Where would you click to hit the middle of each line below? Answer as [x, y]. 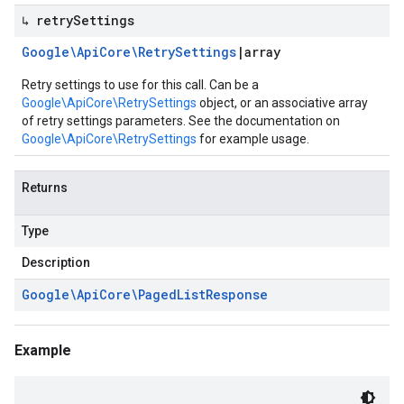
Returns [45, 188]
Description [56, 262]
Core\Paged [138, 294]
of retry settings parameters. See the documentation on [181, 121]
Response [237, 294]
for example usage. [253, 139]
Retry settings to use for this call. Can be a [140, 85]
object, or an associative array [282, 103]
